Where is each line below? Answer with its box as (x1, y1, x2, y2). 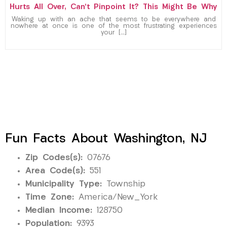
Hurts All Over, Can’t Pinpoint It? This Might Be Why (10, 3, 217, 11)
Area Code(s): (25, 166, 85, 175)
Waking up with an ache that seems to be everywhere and (11, 16, 216, 23)
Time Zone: (25, 193, 74, 202)
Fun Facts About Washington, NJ (5, 132, 207, 145)
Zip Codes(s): (25, 153, 83, 162)
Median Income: (25, 206, 92, 215)
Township (102, 179, 145, 188)
